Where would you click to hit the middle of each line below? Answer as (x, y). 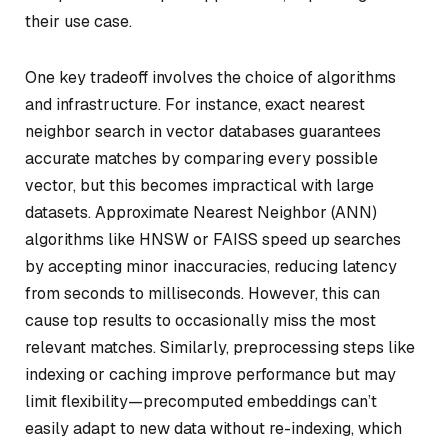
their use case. (78, 21)
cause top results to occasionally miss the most (200, 320)
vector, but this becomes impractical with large (199, 185)
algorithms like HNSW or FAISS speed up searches (213, 239)
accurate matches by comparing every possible (201, 158)
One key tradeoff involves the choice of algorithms (210, 77)
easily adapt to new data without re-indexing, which (213, 428)
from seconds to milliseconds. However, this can (202, 293)
